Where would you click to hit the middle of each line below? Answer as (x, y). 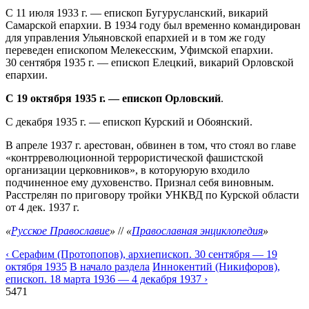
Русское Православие (60, 230)
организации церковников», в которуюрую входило (128, 170)
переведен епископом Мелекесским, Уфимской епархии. (139, 50)
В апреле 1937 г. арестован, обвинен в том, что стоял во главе (151, 145)
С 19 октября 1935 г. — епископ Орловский (113, 98)
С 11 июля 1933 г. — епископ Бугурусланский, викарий (137, 12)
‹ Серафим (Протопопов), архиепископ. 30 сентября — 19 (141, 254)
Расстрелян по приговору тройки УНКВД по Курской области (152, 195)
